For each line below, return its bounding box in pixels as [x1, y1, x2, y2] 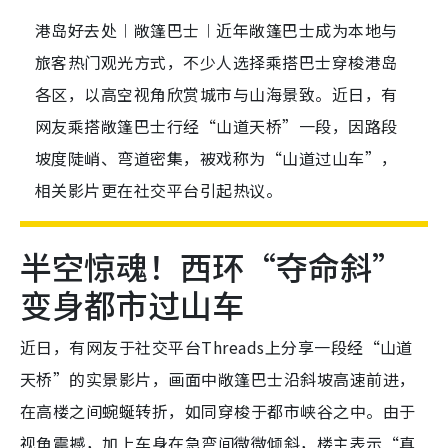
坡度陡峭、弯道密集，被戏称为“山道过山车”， [35, 146, 398, 171]
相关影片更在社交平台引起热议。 [35, 178, 283, 203]
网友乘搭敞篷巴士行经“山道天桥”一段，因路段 [35, 114, 398, 139]
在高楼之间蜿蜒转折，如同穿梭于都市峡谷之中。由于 [20, 399, 416, 424]
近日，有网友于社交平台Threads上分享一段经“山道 [20, 335, 413, 360]
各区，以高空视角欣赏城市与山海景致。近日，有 [35, 82, 398, 107]
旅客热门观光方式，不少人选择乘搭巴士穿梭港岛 [35, 50, 398, 75]
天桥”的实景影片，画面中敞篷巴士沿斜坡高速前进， [20, 367, 416, 392]
